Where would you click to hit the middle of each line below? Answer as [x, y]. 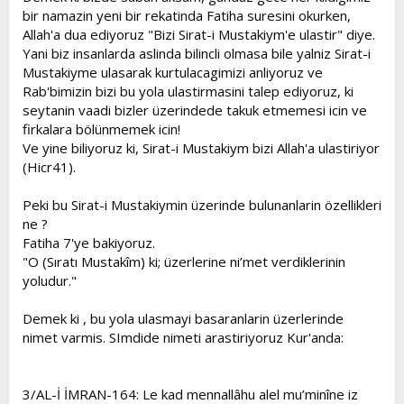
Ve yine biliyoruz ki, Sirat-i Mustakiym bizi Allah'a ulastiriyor [201, 148]
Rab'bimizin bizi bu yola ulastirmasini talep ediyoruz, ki [188, 91]
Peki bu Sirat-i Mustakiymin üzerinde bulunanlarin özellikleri [202, 205]
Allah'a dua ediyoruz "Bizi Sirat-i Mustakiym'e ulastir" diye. [199, 34]
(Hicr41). [49, 167]
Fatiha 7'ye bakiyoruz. [89, 243]
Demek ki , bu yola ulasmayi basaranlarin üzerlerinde [183, 318]
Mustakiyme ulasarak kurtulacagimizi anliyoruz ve [173, 72]
